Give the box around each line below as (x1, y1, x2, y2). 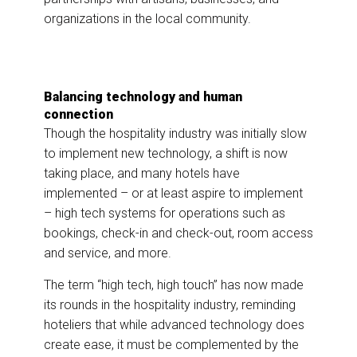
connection (44, 107, 116, 123)
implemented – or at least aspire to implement (44, 186, 303, 202)
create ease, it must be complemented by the (44, 337, 299, 353)
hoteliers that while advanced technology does (44, 317, 304, 333)
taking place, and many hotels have (44, 166, 240, 182)
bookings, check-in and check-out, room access (44, 226, 313, 241)
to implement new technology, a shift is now (44, 146, 288, 162)
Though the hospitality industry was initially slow (44, 126, 307, 142)
